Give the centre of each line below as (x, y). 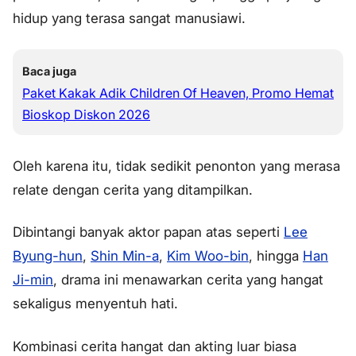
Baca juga (49, 71)
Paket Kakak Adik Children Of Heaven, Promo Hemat (178, 93)
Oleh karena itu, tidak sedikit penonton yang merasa (176, 166)
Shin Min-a (125, 256)
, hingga (276, 256)
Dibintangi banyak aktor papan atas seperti (148, 232)
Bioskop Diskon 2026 (86, 114)
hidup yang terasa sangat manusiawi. (129, 18)
